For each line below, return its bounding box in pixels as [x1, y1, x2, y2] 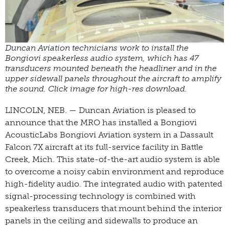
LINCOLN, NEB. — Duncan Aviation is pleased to [5, 105, 196, 115]
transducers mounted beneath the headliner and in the [5, 63, 217, 73]
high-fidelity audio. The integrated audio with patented [5, 178, 222, 189]
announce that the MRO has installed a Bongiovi [5, 117, 197, 127]
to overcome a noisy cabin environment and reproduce [5, 166, 224, 176]
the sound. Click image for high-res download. [5, 83, 187, 94]
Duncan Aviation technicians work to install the [5, 42, 189, 53]
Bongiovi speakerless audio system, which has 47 [5, 53, 199, 63]
